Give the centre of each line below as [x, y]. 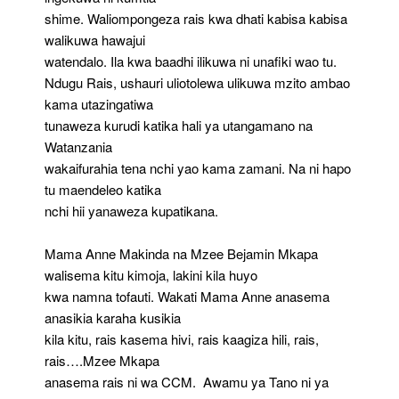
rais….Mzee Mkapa [102, 360]
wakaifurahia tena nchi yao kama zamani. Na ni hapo [198, 167]
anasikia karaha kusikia [113, 317]
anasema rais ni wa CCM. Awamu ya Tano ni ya [187, 381]
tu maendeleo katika [103, 189]
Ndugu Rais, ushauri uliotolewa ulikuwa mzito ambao [197, 82]
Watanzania [78, 146]
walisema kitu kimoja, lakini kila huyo [151, 274]
